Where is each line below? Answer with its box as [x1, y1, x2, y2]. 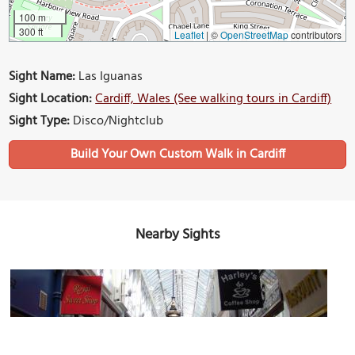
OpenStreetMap [219, 27, 288, 41]
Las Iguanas [75, 66, 143, 87]
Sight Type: [9, 110, 71, 132]
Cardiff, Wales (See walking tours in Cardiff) [95, 88, 332, 109]
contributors [288, 27, 342, 41]
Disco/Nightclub [70, 110, 164, 132]
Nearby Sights [136, 223, 219, 246]
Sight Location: [9, 88, 93, 109]
